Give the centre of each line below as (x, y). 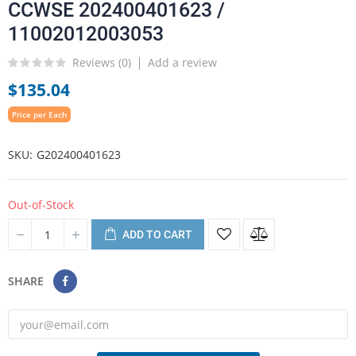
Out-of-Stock (41, 205)
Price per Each (39, 114)
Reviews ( (97, 62)
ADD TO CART (157, 234)
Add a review (182, 62)
